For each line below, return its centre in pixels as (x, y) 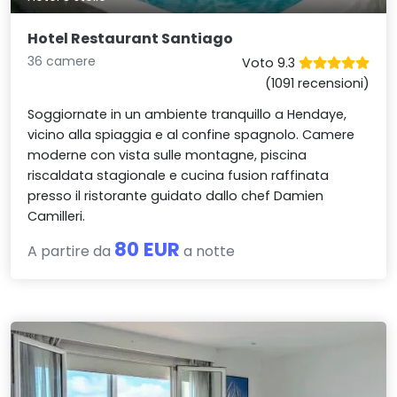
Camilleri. (57, 216)
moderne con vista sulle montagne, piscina (167, 155)
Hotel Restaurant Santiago (131, 38)
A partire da (71, 251)
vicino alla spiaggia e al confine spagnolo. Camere (191, 134)
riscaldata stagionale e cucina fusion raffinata (179, 175)
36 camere (62, 61)
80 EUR (148, 249)
